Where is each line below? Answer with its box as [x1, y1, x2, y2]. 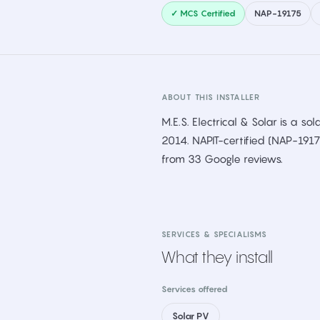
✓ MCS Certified [171, 8, 236, 19]
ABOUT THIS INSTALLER [161, 92, 260, 102]
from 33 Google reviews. [161, 152, 283, 165]
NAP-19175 [254, 8, 301, 19]
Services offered [161, 284, 228, 294]
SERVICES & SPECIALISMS [161, 229, 268, 239]
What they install [161, 250, 274, 266]
